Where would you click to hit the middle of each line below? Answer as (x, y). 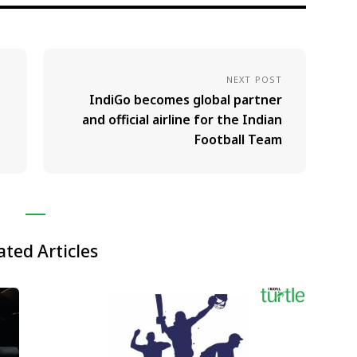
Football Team (238, 139)
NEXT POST (254, 79)
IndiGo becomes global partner (186, 100)
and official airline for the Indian (182, 120)
